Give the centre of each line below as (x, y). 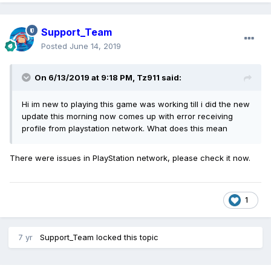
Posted (55, 46)
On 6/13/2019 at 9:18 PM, (86, 78)
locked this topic (126, 237)
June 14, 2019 (95, 46)
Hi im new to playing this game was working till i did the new (136, 104)
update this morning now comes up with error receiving (127, 116)
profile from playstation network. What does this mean (125, 129)
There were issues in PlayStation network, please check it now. (130, 158)
